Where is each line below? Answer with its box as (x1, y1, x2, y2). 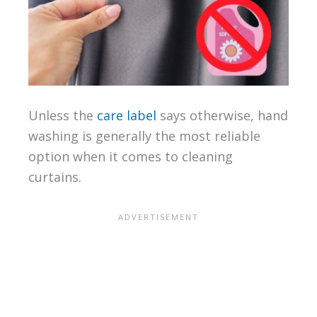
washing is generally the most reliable (28, 127, 260, 145)
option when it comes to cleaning (28, 148, 233, 166)
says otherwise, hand (156, 107, 288, 125)
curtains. (28, 168, 81, 186)
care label (96, 107, 156, 125)
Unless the (28, 107, 97, 125)
